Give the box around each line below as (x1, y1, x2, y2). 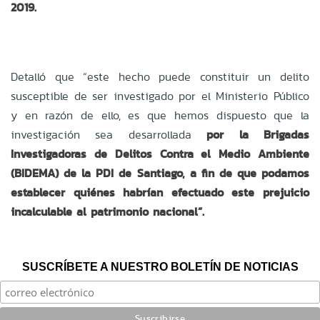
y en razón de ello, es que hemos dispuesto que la (11, 106, 309, 124)
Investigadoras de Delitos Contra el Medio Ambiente (11, 145, 309, 162)
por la (206, 126, 264, 143)
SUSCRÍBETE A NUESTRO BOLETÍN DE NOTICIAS (21, 260, 299, 273)
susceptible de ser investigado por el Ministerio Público (11, 87, 309, 104)
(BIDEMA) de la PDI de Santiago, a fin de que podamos (11, 164, 309, 181)
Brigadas (264, 126, 310, 143)
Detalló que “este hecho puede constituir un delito (11, 68, 309, 85)
